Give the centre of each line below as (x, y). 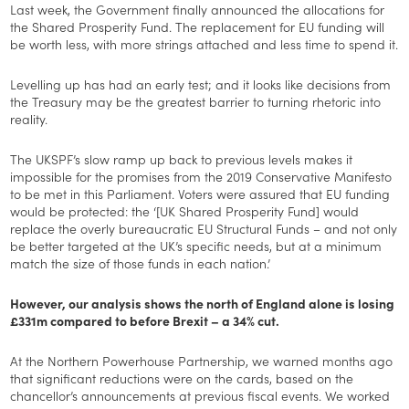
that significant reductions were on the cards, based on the (182, 378)
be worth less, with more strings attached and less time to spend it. (204, 43)
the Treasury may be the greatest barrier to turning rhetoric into (196, 101)
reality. (29, 118)
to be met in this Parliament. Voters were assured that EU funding (200, 193)
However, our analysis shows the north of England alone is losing (203, 303)
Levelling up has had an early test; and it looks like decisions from (201, 84)
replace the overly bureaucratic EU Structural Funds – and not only (204, 228)
